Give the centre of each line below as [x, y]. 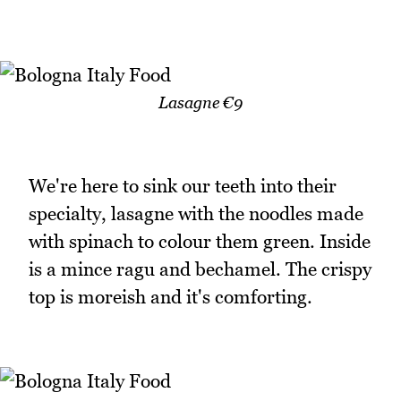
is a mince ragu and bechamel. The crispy [200, 269]
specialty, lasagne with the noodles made [196, 214]
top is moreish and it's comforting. [171, 297]
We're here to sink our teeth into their [183, 186]
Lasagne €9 [200, 102]
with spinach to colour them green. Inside [200, 242]
